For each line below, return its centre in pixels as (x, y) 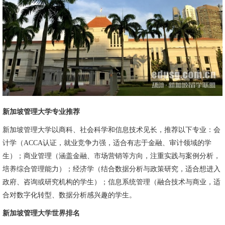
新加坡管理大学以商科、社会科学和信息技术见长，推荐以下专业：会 (111, 130)
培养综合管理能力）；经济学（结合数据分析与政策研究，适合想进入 (111, 169)
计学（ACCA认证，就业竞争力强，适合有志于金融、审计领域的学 (107, 143)
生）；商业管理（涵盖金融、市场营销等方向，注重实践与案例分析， (111, 156)
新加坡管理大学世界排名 (41, 213)
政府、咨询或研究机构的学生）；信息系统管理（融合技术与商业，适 (111, 182)
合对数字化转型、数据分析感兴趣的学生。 (69, 195)
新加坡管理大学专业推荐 (41, 112)
